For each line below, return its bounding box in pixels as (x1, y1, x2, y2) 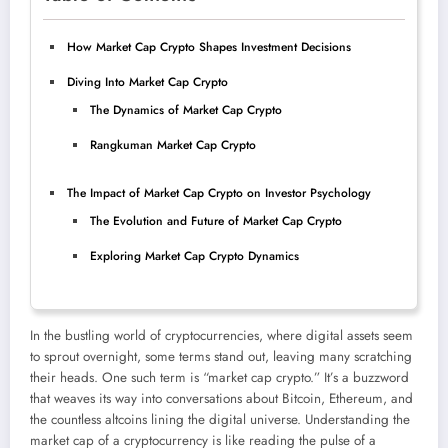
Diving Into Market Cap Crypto (67, 72, 228, 91)
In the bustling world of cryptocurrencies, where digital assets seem (30, 325, 413, 345)
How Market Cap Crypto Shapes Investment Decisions (67, 37, 351, 56)
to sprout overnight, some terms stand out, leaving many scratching (30, 346, 412, 366)
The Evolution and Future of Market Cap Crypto (90, 211, 342, 230)
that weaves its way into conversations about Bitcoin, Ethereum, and (30, 388, 413, 408)
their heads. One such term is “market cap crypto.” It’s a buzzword (30, 367, 409, 387)
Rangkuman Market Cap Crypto (90, 135, 256, 154)
